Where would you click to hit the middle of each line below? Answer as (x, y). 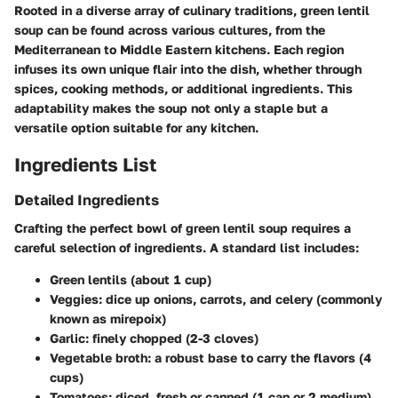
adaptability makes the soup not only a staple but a (171, 108)
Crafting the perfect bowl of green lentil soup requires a (183, 228)
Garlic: (69, 338)
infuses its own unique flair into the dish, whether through (188, 69)
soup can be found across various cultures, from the (170, 30)
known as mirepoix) (108, 319)
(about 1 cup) (169, 280)
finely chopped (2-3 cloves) (174, 338)
